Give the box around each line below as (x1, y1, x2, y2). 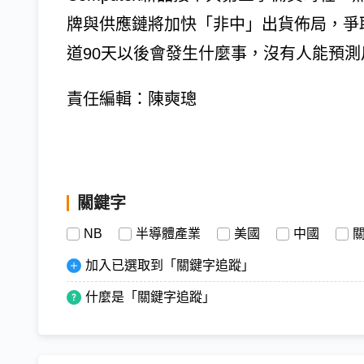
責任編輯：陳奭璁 (67, 90, 197, 109)
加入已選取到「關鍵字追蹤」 (85, 258, 254, 273)
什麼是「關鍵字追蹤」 (85, 290, 215, 305)
